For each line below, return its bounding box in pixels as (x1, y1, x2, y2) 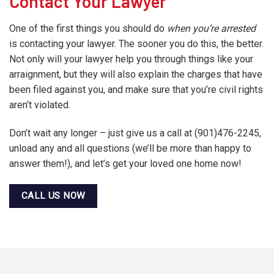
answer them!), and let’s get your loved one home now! (9, 157, 242, 169)
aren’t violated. (9, 98, 70, 111)
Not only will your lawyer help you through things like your (9, 53, 253, 65)
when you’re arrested (167, 22, 256, 34)
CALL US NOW (21, 190, 86, 201)
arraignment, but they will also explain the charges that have (9, 68, 262, 80)
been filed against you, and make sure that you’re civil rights (9, 83, 263, 95)
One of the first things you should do (9, 22, 167, 34)
